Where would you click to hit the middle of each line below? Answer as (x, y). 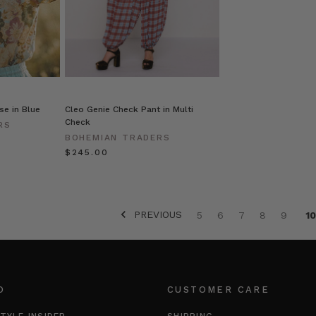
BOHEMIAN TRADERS (117, 138)
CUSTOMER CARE (219, 290)
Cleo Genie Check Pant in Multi (129, 110)
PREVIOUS (156, 214)
